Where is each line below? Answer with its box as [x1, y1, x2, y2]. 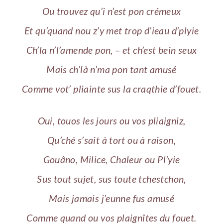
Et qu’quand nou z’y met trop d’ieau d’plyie [24, 24, 199, 36]
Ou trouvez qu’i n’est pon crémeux [42, 5, 181, 17]
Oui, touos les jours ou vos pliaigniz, [37, 115, 186, 127]
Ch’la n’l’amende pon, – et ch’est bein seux [26, 44, 197, 56]
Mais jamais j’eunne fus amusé [48, 193, 175, 205]
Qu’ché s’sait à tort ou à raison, [47, 134, 176, 146]
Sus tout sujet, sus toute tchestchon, [37, 173, 186, 185]
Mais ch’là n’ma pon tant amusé [46, 63, 177, 75]
